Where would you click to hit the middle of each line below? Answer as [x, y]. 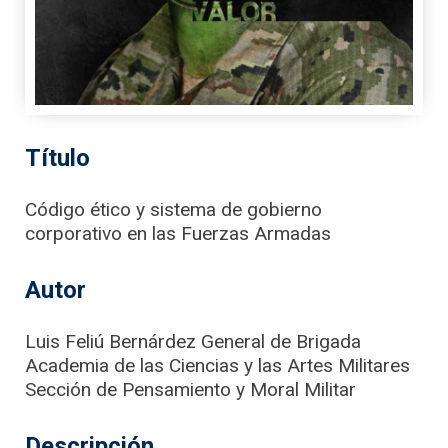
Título [57, 158]
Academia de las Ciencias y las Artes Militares [217, 365]
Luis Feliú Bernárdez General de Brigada [193, 341]
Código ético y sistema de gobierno [173, 209]
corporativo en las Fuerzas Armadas [178, 233]
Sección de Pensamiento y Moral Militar [190, 389]
